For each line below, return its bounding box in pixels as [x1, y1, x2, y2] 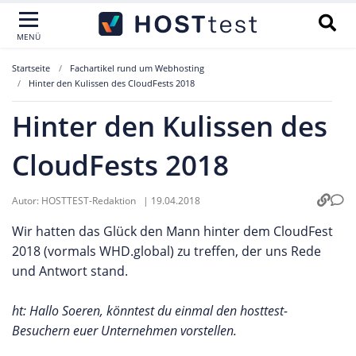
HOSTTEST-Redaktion [41, 193, 138, 207]
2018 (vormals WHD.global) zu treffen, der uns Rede [12, 242, 321, 260]
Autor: [12, 193, 41, 207]
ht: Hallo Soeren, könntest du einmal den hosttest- [12, 302, 288, 319]
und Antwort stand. [12, 262, 128, 280]
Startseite [12, 62, 50, 74]
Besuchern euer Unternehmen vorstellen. [12, 322, 237, 339]
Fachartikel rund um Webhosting [70, 62, 204, 74]
